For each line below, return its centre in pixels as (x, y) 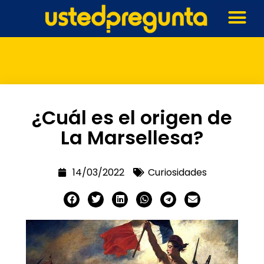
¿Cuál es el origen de (132, 117)
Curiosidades (177, 172)
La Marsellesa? (132, 137)
